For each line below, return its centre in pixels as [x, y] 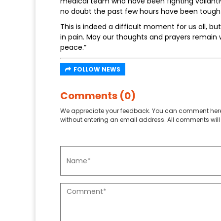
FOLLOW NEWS [97, 70]
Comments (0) [98, 96]
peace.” [73, 48]
